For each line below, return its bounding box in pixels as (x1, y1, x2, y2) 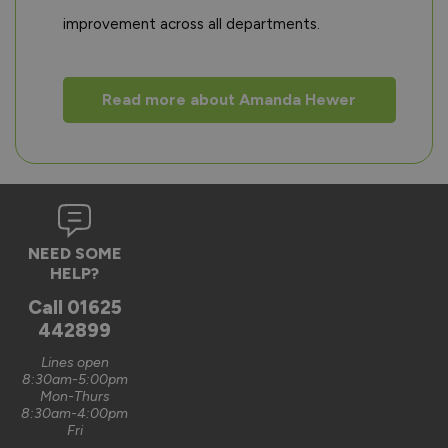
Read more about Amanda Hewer (102, 90, 357, 109)
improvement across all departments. (63, 15, 320, 33)
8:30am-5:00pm (21, 371, 128, 388)
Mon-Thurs (39, 388, 110, 405)
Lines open (40, 354, 109, 371)
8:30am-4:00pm (21, 405, 129, 422)
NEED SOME (27, 244, 122, 263)
